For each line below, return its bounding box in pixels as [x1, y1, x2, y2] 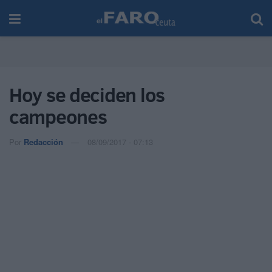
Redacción [24, 135, 63, 148]
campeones [9, 103, 107, 130]
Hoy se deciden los [9, 81, 165, 108]
